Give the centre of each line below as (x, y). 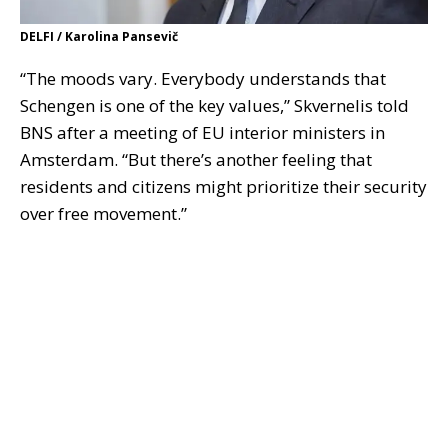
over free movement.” (103, 214)
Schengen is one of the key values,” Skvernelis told (214, 106)
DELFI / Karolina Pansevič (99, 37)
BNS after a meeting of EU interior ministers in (202, 133)
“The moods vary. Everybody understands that (203, 79)
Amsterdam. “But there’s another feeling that (196, 160)
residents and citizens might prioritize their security (223, 187)
